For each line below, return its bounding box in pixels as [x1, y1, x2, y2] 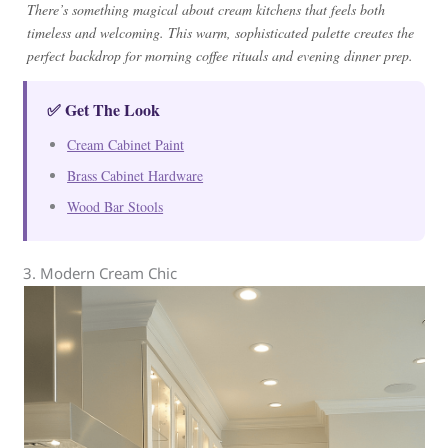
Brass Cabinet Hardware [67, 166, 204, 185]
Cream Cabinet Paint [67, 135, 185, 154]
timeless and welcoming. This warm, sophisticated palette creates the [27, 23, 415, 42]
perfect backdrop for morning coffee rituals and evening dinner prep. [27, 46, 414, 65]
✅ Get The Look [47, 98, 161, 121]
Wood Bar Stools [67, 197, 164, 216]
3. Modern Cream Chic [23, 263, 178, 283]
